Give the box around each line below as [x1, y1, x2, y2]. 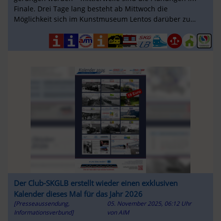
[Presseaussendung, [13, 199, 70, 208]
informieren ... [13, 25, 61, 35]
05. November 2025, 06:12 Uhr [107, 199, 192, 208]
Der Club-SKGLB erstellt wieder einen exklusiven [13, 178, 178, 188]
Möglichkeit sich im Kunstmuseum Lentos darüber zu [13, 14, 190, 24]
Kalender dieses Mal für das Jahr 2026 [13, 188, 143, 199]
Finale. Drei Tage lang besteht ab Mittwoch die [13, 4, 168, 14]
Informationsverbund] [13, 208, 74, 217]
